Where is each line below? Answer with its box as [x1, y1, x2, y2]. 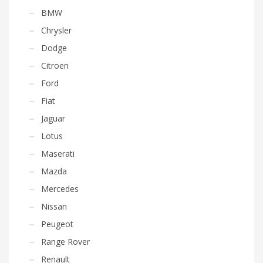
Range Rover [41, 235, 90, 247]
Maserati [41, 147, 75, 159]
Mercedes [41, 183, 79, 194]
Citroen [41, 59, 69, 71]
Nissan [41, 200, 67, 212]
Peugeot [41, 218, 73, 230]
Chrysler [41, 24, 72, 36]
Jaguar [41, 112, 65, 124]
